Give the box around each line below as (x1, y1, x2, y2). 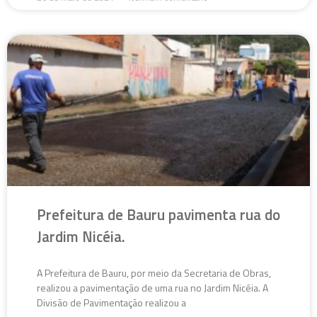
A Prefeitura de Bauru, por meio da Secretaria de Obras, (37, 265, 271, 280)
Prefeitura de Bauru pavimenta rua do (37, 202, 280, 226)
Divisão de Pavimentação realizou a (37, 294, 186, 310)
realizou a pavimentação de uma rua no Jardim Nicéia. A (37, 279, 268, 295)
